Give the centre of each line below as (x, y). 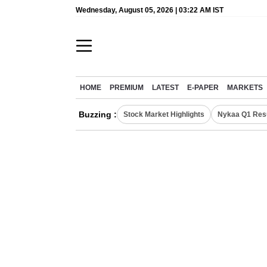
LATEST (165, 88)
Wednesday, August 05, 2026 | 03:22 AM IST (150, 10)
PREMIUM (127, 88)
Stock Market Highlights (164, 114)
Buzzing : (98, 114)
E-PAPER (203, 88)
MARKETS (245, 88)
